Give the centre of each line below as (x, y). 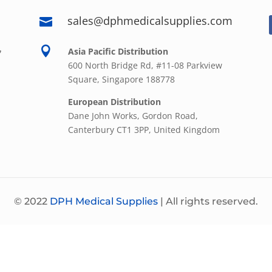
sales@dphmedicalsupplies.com (150, 21)
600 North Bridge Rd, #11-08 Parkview (145, 66)
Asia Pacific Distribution (118, 52)
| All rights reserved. (208, 202)
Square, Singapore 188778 (121, 80)
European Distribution (114, 102)
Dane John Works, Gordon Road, (133, 116)
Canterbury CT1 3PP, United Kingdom (145, 130)
